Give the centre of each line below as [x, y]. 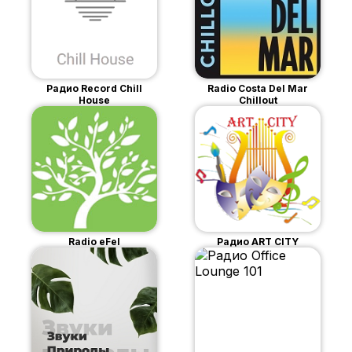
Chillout [258, 100]
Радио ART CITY [258, 241]
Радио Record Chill [94, 88]
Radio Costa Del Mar [258, 88]
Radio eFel [94, 241]
